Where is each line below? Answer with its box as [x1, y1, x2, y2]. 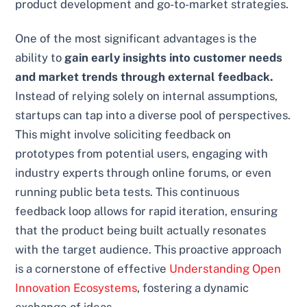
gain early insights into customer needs [64, 50, 283, 64]
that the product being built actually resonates [15, 223, 267, 237]
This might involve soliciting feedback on [15, 127, 232, 141]
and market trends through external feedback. [15, 69, 274, 84]
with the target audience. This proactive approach [15, 242, 282, 256]
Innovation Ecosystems [15, 280, 138, 295]
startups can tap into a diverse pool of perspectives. [15, 108, 291, 122]
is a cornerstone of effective [15, 261, 170, 275]
